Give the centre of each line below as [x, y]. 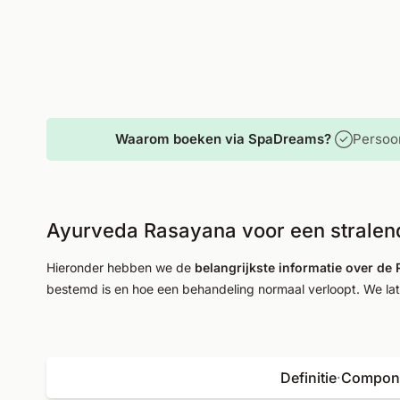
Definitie [308, 378]
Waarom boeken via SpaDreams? [223, 139]
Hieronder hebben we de [121, 267]
